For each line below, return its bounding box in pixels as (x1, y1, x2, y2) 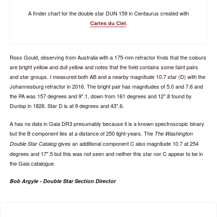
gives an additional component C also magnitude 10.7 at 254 (57, 139, 199, 147)
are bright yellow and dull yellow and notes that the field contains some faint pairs (10, 63, 198, 71)
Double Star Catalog (10, 139, 57, 147)
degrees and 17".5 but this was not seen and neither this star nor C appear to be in (10, 149, 203, 157)
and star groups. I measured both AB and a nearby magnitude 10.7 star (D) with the (10, 73, 205, 80)
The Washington (155, 129, 193, 137)
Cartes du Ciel (90, 19, 126, 27)
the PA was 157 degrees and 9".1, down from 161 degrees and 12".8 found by (10, 92, 192, 100)
